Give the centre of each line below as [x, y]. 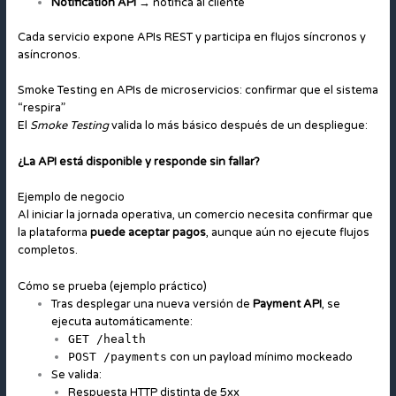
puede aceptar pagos [148, 233]
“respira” [41, 108]
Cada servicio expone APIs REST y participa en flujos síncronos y [191, 37]
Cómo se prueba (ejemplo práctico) [112, 286]
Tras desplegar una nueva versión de [152, 304]
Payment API [287, 304]
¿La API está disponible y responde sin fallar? [138, 161]
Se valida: [76, 374]
